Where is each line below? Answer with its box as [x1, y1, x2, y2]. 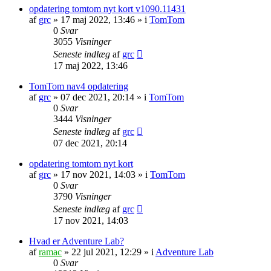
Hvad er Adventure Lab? [29, 235, 124, 246]
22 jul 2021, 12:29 [71, 246, 142, 257]
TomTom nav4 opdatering [29, 80, 128, 91]
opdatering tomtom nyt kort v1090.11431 [29, 3, 186, 14]
